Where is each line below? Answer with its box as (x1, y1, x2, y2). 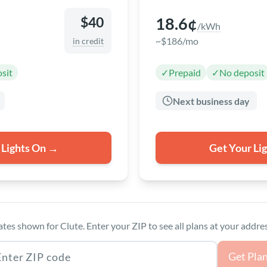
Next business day (173, 95, 250, 107)
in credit (72, 36, 104, 46)
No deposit (219, 67, 265, 79)
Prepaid (169, 67, 201, 79)
